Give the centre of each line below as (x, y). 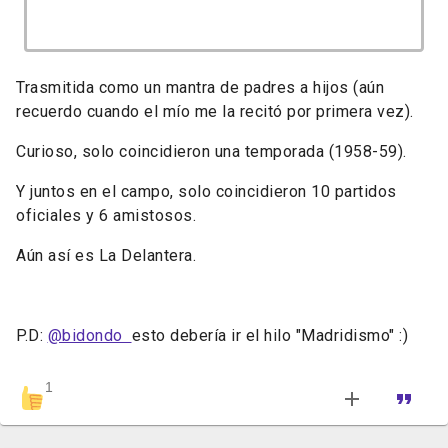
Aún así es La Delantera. (106, 256)
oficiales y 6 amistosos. (106, 216)
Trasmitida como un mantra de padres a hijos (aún (200, 88)
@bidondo (89, 336)
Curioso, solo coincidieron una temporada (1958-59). (211, 152)
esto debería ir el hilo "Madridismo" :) (269, 336)
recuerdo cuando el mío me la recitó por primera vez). (215, 112)
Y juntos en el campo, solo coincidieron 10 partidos (206, 192)
